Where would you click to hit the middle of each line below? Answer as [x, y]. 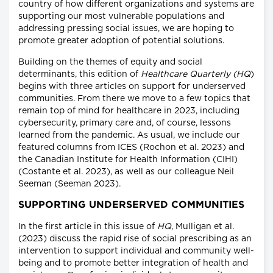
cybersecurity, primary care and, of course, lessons [125, 123]
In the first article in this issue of [88, 227]
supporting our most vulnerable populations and [121, 17]
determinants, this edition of [80, 75]
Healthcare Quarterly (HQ [196, 75]
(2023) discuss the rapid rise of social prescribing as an [135, 239]
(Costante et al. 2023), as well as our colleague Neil [126, 172]
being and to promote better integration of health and [133, 264]
